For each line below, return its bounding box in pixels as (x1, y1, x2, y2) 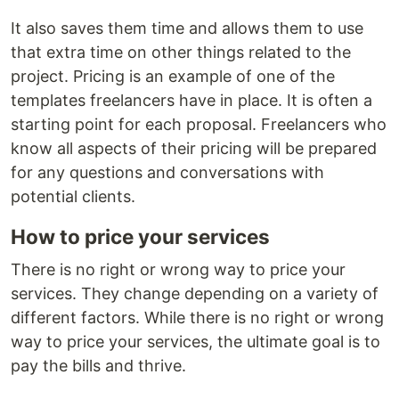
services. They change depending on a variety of (11, 284, 379, 303)
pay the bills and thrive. (11, 356, 186, 375)
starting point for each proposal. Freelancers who (11, 115, 387, 134)
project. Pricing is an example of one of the (11, 67, 335, 85)
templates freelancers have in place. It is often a (11, 91, 372, 110)
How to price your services (11, 224, 270, 248)
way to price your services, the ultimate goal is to (11, 332, 380, 351)
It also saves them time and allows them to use (11, 19, 363, 37)
